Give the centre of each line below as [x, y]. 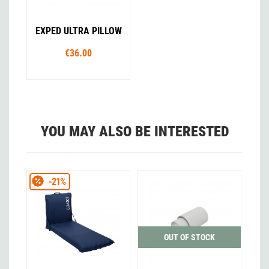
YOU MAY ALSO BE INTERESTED [134, 131]
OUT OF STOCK [189, 237]
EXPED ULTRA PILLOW [78, 31]
